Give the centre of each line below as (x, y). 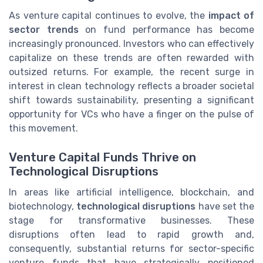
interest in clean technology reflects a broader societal (131, 86)
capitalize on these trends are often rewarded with (131, 58)
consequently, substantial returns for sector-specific (131, 248)
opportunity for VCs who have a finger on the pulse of (131, 114)
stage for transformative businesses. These (131, 220)
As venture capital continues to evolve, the (109, 16)
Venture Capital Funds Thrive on (102, 157)
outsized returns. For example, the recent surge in (131, 72)
